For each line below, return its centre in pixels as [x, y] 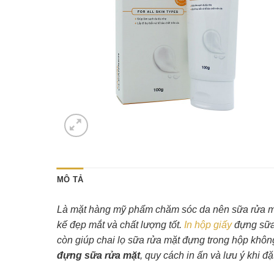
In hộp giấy [208, 225]
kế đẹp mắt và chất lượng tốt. [120, 225]
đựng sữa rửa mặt [98, 256]
